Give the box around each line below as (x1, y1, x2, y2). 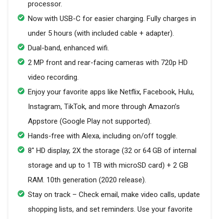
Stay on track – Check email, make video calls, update (28, 190, 200, 199)
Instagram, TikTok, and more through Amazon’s (28, 102, 180, 111)
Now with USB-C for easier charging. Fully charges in (28, 14, 196, 23)
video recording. (28, 73, 79, 82)
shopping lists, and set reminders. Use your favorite (28, 205, 193, 214)
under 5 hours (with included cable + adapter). (28, 29, 174, 38)
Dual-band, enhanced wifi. (28, 44, 109, 53)
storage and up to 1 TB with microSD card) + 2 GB (28, 161, 188, 170)
